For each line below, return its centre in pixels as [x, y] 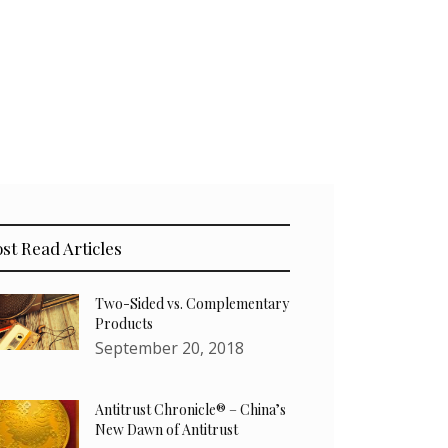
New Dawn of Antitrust [167, 430]
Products [124, 324]
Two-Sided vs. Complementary [192, 304]
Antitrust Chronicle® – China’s [191, 410]
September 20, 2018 [170, 348]
